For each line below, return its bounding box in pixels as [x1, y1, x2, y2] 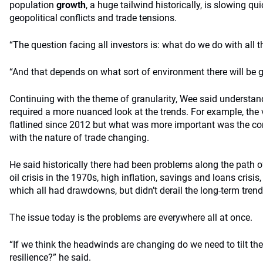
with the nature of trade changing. [9, 132, 149, 143]
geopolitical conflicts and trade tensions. [9, 12, 177, 23]
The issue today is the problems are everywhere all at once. [9, 212, 252, 223]
